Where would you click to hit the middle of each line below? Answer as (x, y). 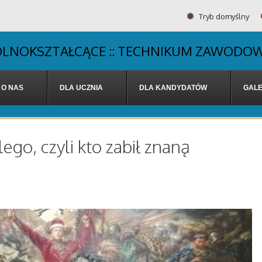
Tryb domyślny (223, 17)
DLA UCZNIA (81, 87)
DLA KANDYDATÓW (173, 87)
